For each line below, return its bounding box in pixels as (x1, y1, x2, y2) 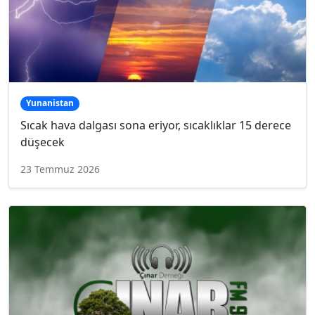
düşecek (20, 134, 65, 150)
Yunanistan (25, 97, 74, 110)
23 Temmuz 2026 (20, 162, 100, 176)
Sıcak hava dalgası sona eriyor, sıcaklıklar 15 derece (20, 117, 291, 133)
